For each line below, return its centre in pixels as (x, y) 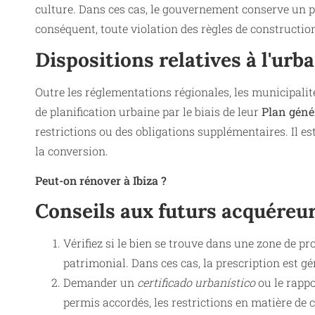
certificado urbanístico (196, 283)
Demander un (100, 283)
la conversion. (72, 150)
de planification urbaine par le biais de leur (148, 111)
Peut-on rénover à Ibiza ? (101, 180)
